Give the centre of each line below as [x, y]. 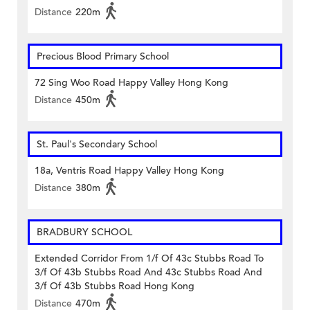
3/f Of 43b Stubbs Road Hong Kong [115, 286]
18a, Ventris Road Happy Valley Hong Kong [129, 171]
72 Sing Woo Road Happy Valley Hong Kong [131, 83]
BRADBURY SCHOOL [84, 232]
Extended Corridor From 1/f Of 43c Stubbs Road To [149, 259]
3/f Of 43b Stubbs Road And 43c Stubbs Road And [148, 273]
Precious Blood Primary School [103, 57]
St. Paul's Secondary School [97, 145]
